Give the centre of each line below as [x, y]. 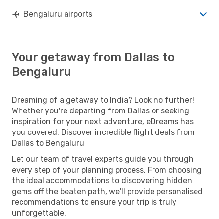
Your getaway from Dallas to [93, 57]
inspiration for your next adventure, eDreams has [103, 121]
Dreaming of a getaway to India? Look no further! [103, 100]
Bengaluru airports [58, 14]
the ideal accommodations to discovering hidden [102, 180]
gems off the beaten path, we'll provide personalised [107, 191]
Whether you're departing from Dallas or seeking [100, 110]
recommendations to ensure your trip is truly [94, 202]
